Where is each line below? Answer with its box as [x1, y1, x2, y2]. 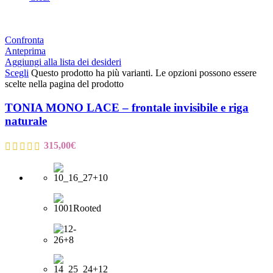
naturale [5, 115, 47, 128]
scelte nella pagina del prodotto [5, 79, 124, 90]
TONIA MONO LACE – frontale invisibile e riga [5, 101, 249, 115]
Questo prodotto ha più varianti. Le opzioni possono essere [31, 68, 257, 79]
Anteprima [5, 46, 46, 57]
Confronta [5, 35, 44, 46]
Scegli [5, 68, 29, 79]
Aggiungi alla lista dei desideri [5, 57, 121, 68]
